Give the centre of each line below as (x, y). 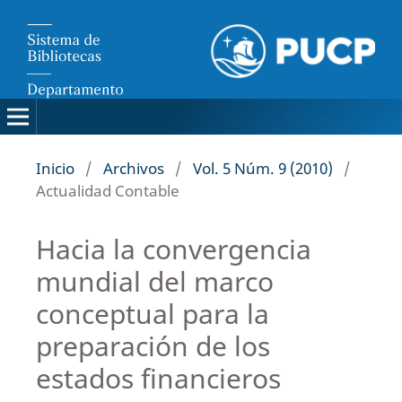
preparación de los (153, 345)
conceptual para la (152, 313)
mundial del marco (154, 281)
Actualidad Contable (107, 190)
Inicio (55, 168)
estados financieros (158, 378)
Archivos (133, 168)
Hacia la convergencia (173, 249)
